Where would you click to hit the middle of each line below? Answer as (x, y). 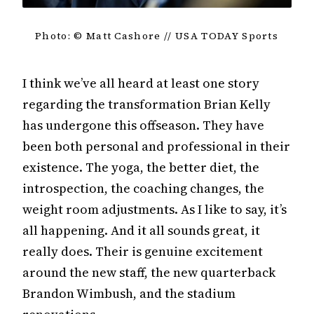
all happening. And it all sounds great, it (141, 230)
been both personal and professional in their (156, 146)
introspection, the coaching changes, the (143, 188)
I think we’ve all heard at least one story (141, 83)
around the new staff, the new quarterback (149, 272)
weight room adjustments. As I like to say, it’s (155, 209)
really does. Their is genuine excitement (143, 251)
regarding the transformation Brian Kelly (146, 104)
